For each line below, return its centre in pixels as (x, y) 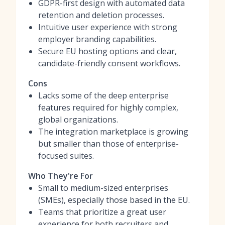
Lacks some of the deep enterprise (103, 95)
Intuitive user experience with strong (108, 27)
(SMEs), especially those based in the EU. (114, 200)
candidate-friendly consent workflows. (109, 63)
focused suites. (66, 156)
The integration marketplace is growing (113, 132)
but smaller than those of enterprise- (108, 144)
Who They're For (61, 176)
